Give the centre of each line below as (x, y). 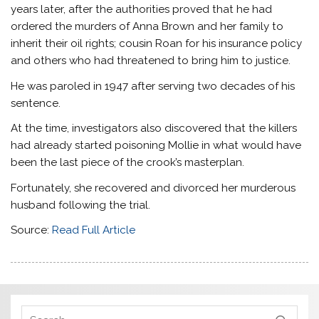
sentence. (36, 103)
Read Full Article (94, 230)
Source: (32, 230)
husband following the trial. (81, 205)
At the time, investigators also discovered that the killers (154, 129)
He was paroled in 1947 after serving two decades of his (153, 86)
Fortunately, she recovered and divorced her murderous (153, 188)
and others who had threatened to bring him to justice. (152, 61)
